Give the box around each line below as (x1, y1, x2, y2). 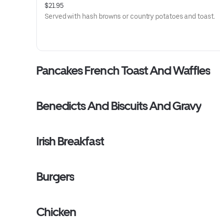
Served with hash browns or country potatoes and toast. (45, 12, 215, 20)
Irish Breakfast (36, 134, 104, 148)
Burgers (36, 169, 75, 184)
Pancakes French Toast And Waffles (36, 63, 211, 78)
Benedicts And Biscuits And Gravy (36, 99, 202, 113)
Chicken (36, 205, 77, 219)
